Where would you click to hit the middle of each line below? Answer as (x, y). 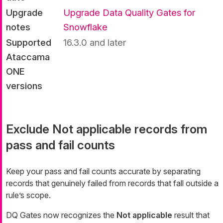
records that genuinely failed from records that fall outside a (112, 183)
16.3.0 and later (95, 42)
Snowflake (85, 27)
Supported (29, 42)
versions (24, 85)
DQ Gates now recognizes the (61, 215)
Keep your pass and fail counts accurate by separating (103, 171)
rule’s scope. (28, 195)
